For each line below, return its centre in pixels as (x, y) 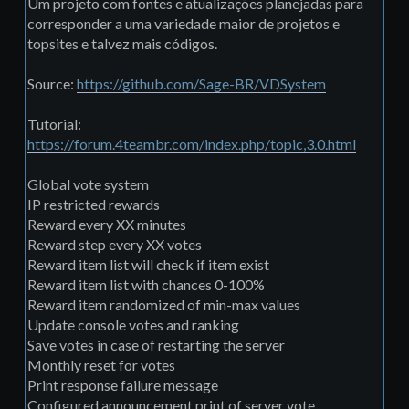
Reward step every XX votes (115, 245)
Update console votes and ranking (133, 325)
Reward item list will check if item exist (148, 265)
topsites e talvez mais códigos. (122, 44)
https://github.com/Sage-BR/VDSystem (201, 84)
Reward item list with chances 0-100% (146, 285)
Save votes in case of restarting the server (156, 345)
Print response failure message (123, 385)
